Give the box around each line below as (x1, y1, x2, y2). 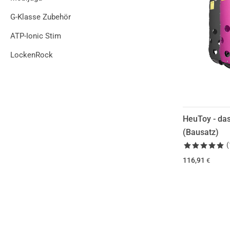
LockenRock (10, 50, 53, 60)
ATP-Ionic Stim (10, 31, 61, 41)
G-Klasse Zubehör (10, 12, 71, 22)
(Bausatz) (183, 127, 219, 138)
